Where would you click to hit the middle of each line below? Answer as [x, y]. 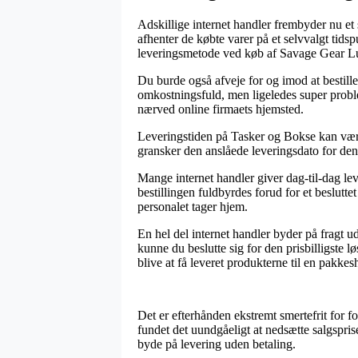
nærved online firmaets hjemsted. [221, 109]
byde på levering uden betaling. [217, 344]
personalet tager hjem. [193, 207]
